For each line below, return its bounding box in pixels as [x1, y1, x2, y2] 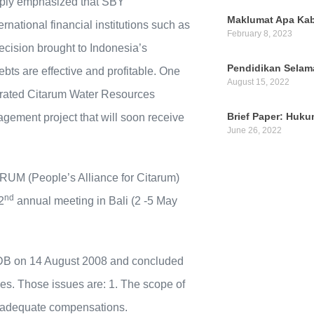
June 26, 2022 [226, 125, 282, 136]
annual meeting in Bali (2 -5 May [14, 195, 177, 207]
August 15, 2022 [226, 77, 289, 88]
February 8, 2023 [226, 29, 292, 39]
